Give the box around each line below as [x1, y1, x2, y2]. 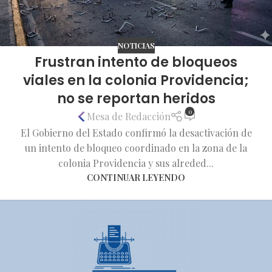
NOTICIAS [117, 40, 155, 51]
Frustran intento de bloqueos [35, 52, 237, 72]
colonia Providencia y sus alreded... [58, 156, 214, 169]
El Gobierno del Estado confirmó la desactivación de [20, 126, 252, 139]
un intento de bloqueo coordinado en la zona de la [25, 141, 247, 154]
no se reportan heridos [56, 89, 216, 108]
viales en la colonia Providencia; [23, 70, 249, 90]
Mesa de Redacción [86, 110, 171, 123]
